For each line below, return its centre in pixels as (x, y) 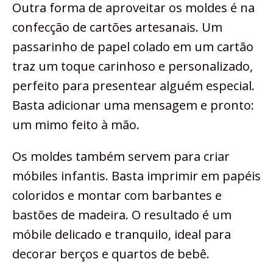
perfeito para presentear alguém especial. (133, 86)
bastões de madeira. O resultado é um (122, 215)
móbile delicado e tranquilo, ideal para (122, 235)
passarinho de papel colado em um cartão (133, 47)
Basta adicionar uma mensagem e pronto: (133, 105)
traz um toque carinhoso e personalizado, (133, 66)
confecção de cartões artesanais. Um (117, 27)
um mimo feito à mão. (76, 125)
